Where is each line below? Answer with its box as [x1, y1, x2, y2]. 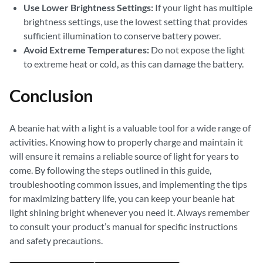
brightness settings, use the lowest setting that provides [23, 16, 248, 27]
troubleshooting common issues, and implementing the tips [9, 178, 247, 190]
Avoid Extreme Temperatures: [23, 44, 149, 55]
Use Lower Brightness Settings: [23, 2, 153, 13]
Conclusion [9, 86, 93, 106]
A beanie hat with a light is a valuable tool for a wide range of [9, 122, 251, 133]
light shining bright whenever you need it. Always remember [9, 207, 249, 218]
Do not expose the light [149, 44, 245, 55]
